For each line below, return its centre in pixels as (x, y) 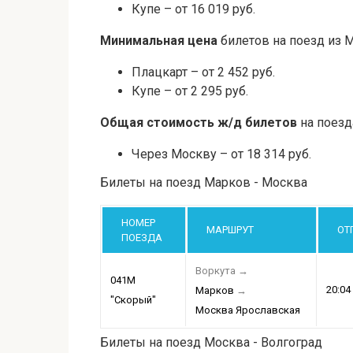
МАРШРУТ (230, 230)
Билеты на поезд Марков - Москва (204, 183)
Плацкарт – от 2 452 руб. (203, 72)
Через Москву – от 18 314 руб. (221, 154)
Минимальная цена (159, 41)
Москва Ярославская (248, 310)
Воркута (216, 271)
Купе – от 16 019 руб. (193, 9)
